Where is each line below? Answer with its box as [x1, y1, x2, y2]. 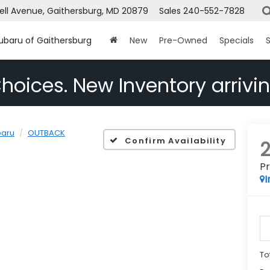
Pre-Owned [159, 34, 207, 47]
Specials [219, 34, 254, 47]
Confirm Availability [125, 134, 227, 146]
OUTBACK [28, 127, 65, 139]
